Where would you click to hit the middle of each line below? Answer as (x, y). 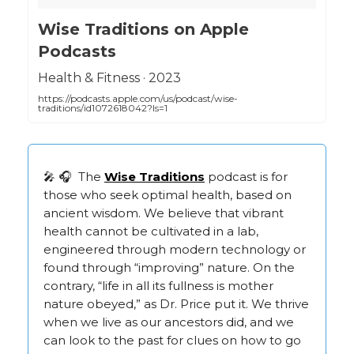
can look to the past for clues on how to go (172, 340)
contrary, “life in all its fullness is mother (158, 285)
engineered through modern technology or (175, 249)
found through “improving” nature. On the (169, 267)
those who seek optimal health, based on (168, 194)
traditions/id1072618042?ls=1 (103, 107)
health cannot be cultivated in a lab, (151, 231)
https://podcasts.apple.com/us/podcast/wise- (138, 98)
